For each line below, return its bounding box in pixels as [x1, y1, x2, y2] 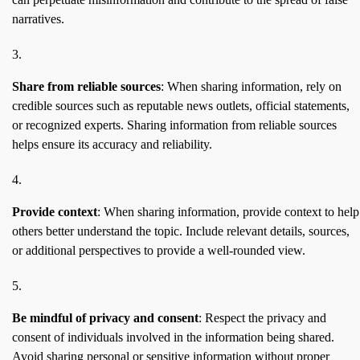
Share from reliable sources [12, 80, 161, 94]
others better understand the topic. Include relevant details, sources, [12, 224, 350, 239]
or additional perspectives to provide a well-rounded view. [12, 243, 305, 258]
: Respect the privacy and [198, 311, 326, 325]
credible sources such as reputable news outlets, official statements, [12, 99, 350, 113]
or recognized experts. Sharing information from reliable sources [12, 118, 337, 133]
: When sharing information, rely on [161, 80, 342, 94]
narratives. [12, 12, 64, 27]
